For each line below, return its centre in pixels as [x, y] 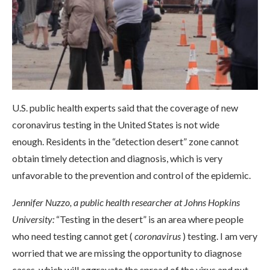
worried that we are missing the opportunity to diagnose [127, 253]
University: [33, 219]
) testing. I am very [219, 236]
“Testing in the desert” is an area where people [149, 219]
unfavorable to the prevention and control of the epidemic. [131, 175]
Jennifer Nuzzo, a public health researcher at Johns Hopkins [126, 202]
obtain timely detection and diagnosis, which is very [117, 158]
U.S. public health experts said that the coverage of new [125, 107]
